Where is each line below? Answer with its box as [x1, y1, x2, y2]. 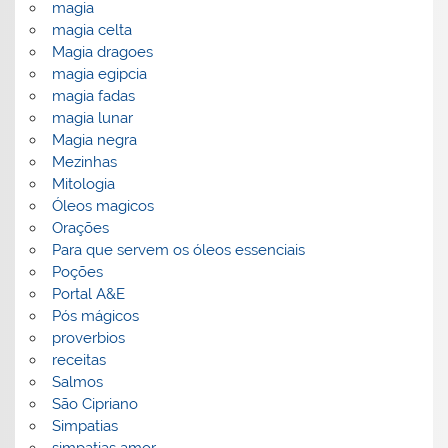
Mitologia [51, 174, 115, 193]
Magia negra [51, 130, 137, 149]
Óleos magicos [51, 196, 154, 215]
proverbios [51, 328, 125, 347]
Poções [51, 262, 103, 281]
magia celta [51, 20, 132, 39]
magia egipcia [51, 64, 147, 83]
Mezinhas [51, 152, 117, 171]
